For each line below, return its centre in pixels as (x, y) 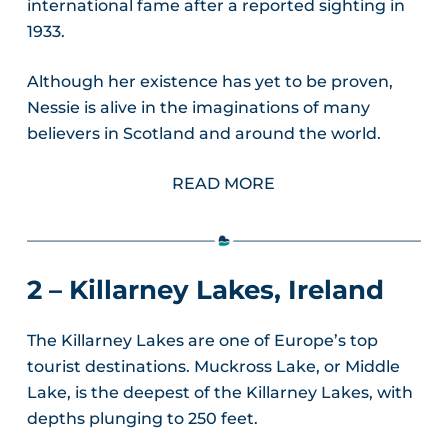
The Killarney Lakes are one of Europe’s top (202, 340)
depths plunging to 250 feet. (142, 418)
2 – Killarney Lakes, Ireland (205, 290)
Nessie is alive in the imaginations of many (198, 108)
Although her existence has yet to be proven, (209, 82)
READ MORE (224, 184)
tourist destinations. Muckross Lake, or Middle (213, 366)
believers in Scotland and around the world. (203, 134)
